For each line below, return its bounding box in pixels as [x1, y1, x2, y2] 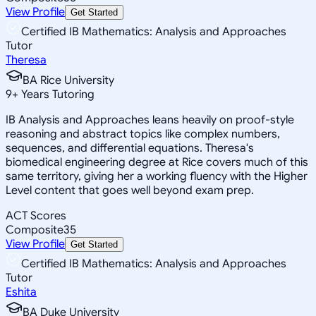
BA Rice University [23, 73, 114, 87]
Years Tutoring [18, 87, 95, 102]
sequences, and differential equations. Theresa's [6, 140, 254, 155]
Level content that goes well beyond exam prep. [6, 183, 254, 197]
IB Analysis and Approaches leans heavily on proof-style [6, 112, 294, 127]
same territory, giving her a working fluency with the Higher [6, 169, 308, 183]
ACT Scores [6, 208, 66, 223]
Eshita [6, 284, 37, 299]
